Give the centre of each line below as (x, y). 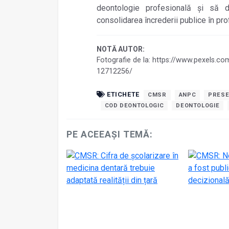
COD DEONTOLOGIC (134, 105)
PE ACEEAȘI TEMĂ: (110, 135)
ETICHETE (122, 95)
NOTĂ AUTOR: (120, 49)
